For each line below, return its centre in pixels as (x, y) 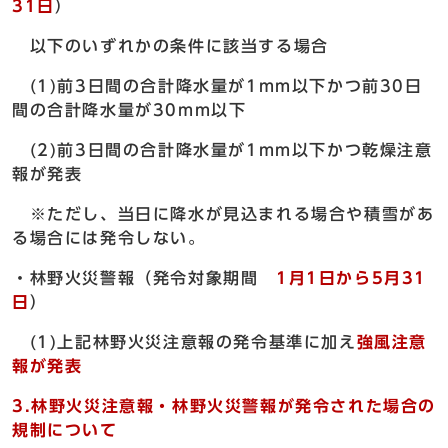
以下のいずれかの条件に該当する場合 (170, 46)
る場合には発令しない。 (109, 238)
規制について (65, 430)
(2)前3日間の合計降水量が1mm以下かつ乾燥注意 (222, 150)
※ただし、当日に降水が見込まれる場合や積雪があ (223, 214)
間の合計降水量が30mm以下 (129, 110)
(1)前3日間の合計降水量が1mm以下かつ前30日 (217, 86)
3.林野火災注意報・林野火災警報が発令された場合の (224, 406)
